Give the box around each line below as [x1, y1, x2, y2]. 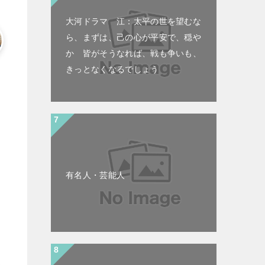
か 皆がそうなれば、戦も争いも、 [66, 48, 202, 58]
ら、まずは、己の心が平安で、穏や [66, 32, 202, 42]
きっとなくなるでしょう [66, 64, 159, 74]
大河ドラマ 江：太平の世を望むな [66, 16, 202, 26]
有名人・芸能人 [66, 170, 125, 180]
